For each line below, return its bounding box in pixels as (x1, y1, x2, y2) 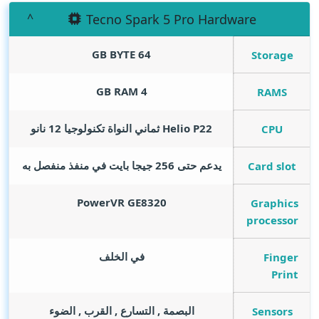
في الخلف (98, 249, 145, 264)
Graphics (250, 196, 298, 210)
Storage (251, 48, 293, 62)
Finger (263, 250, 298, 264)
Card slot (248, 159, 296, 173)
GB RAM (95, 84, 138, 99)
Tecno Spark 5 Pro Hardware (85, 11, 256, 28)
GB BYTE (92, 47, 135, 62)
